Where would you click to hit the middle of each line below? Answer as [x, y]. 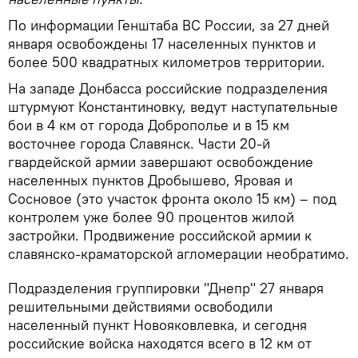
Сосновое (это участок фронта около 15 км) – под [172, 198]
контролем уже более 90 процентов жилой [151, 217]
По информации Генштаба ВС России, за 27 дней [169, 25]
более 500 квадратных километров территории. [167, 62]
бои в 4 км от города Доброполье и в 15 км [149, 125]
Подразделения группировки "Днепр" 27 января [166, 288]
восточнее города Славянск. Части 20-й [139, 143]
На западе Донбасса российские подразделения [168, 88]
